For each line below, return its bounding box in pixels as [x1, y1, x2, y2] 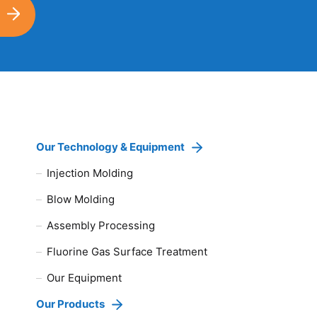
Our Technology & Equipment [36, 140, 185, 154]
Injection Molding [47, 166, 134, 180]
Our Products [36, 297, 105, 311]
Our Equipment [47, 271, 122, 285]
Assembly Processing [47, 219, 156, 233]
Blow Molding [47, 192, 115, 207]
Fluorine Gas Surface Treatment [47, 245, 208, 259]
